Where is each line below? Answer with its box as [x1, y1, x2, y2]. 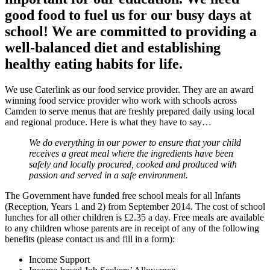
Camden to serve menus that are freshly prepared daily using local [5, 106, 254, 117]
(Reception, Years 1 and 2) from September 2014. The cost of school [5, 201, 265, 212]
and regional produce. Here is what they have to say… [5, 117, 212, 128]
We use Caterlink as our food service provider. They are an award [5, 84, 254, 95]
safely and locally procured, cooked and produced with [29, 159, 237, 170]
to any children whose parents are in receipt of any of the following [5, 223, 259, 234]
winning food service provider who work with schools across [5, 95, 237, 106]
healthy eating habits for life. [5, 56, 183, 72]
